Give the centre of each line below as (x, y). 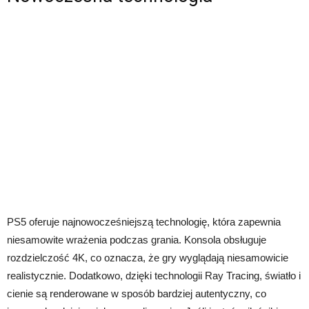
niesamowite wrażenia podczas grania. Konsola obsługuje (137, 239)
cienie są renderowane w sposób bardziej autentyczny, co (137, 293)
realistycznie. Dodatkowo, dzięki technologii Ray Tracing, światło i (154, 275)
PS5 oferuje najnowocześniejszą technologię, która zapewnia (144, 221)
